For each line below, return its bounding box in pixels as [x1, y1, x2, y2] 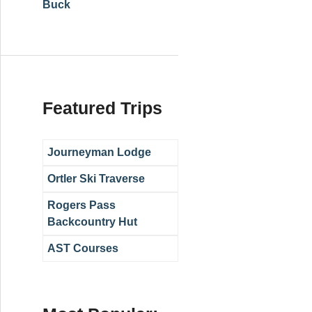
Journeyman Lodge [47, 146, 151, 158]
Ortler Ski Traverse [47, 172, 145, 185]
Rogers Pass [47, 198, 116, 211]
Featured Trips [42, 97, 162, 118]
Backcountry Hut [47, 215, 137, 228]
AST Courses [47, 242, 118, 254]
